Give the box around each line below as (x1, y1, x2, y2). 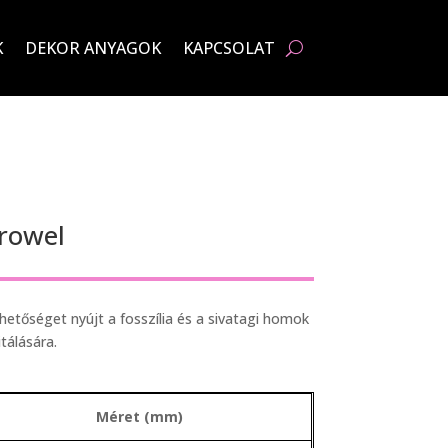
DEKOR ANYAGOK (24, 37, 161, 59)
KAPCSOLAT (182, 37, 275, 59)
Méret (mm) (96, 406, 184, 426)
